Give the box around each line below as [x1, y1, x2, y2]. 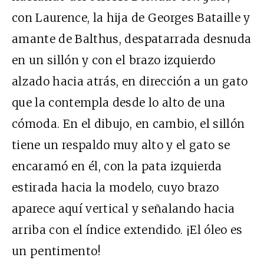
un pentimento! [12, 243, 101, 258]
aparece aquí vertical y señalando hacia [12, 201, 235, 216]
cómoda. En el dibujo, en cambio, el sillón [12, 116, 245, 131]
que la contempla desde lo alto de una [12, 95, 226, 110]
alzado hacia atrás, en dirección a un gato [12, 74, 248, 88]
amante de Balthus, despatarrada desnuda [12, 31, 252, 46]
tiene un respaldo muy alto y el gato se [12, 137, 230, 152]
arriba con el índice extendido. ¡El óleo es [12, 222, 243, 237]
